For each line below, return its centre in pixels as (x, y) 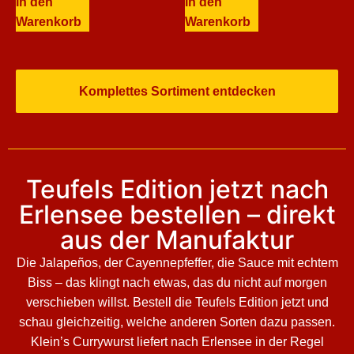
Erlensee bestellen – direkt (177, 215)
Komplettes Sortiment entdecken (177, 91)
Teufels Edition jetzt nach (177, 189)
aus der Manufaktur (177, 240)
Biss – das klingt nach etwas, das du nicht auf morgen (177, 282)
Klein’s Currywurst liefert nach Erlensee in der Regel (177, 342)
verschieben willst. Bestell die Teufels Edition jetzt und (177, 302)
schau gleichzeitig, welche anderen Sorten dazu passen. (177, 322)
